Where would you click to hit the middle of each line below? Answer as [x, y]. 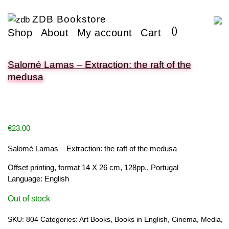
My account [105, 33]
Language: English [38, 178]
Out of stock [29, 199]
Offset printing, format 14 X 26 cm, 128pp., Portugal [93, 167]
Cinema [184, 220]
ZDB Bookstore [69, 19]
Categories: [60, 220]
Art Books [95, 220]
